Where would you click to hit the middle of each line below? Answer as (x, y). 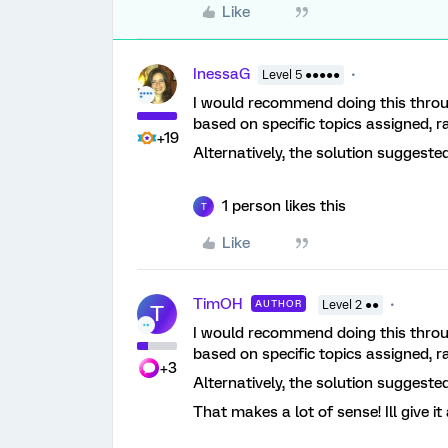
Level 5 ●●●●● (301, 75)
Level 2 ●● (350, 305)
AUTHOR (278, 303)
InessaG (221, 74)
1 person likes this (284, 206)
